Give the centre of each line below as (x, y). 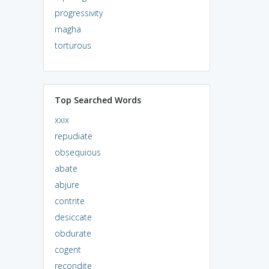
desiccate (73, 217)
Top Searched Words (98, 100)
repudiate (73, 136)
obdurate (73, 233)
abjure (67, 184)
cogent (68, 249)
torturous (73, 45)
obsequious (77, 152)
